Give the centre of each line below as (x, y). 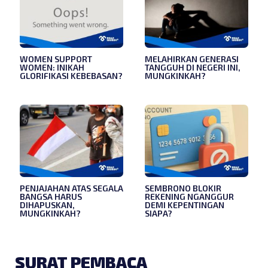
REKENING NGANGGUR (189, 196)
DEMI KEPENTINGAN (185, 205)
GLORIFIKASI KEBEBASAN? (71, 75)
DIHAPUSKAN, (47, 205)
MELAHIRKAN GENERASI (192, 59)
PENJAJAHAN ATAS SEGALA (71, 188)
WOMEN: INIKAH (52, 67)
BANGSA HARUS (51, 196)
